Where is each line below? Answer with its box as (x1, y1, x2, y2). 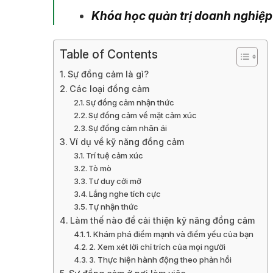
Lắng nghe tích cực (89, 189, 161, 199)
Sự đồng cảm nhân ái (88, 123, 168, 133)
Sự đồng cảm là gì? (67, 69, 149, 80)
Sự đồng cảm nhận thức (86, 97, 175, 108)
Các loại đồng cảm (69, 83, 149, 94)
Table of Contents (60, 47, 158, 62)
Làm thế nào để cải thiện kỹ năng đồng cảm (69, 215, 255, 226)
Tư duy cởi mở (88, 176, 142, 186)
